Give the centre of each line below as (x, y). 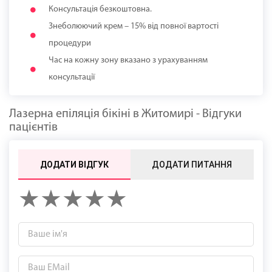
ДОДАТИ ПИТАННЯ (192, 165)
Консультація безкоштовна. (100, 10)
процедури (70, 44)
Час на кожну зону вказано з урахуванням (128, 61)
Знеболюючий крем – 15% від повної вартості (134, 27)
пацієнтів (33, 128)
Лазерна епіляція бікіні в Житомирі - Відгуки (125, 114)
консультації (72, 78)
